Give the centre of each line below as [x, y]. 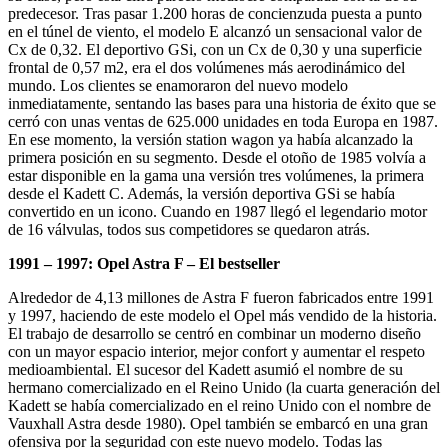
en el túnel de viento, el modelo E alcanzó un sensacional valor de [215, 31]
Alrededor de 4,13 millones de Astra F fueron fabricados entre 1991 [221, 297]
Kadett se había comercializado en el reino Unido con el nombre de [219, 405]
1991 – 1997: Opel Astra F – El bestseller [144, 263]
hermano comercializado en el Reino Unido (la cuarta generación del [224, 387]
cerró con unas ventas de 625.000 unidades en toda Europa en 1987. [223, 121]
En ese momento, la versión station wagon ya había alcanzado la [210, 139]
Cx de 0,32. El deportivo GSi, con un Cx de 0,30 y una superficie [215, 49]
